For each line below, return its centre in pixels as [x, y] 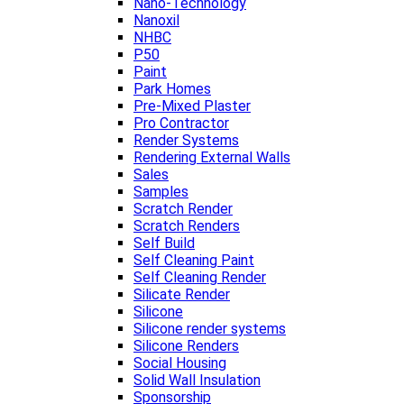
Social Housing [180, 363]
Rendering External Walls [212, 157]
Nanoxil [156, 20]
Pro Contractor [181, 123]
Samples [161, 192]
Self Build [164, 243]
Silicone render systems [210, 329]
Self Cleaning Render [200, 277]
